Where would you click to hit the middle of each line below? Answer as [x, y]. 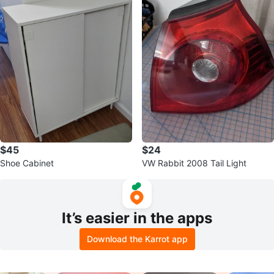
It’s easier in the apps [137, 218]
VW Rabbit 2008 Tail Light [194, 163]
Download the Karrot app [137, 239]
